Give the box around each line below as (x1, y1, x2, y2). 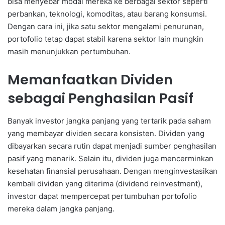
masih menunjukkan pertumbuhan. (8, 47, 131, 57)
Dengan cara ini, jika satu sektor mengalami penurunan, (8, 22, 204, 32)
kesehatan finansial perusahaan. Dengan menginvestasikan (8, 166, 217, 176)
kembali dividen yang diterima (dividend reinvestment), (8, 178, 202, 188)
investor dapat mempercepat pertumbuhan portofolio (8, 191, 197, 201)
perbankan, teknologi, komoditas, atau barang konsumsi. (8, 9, 207, 19)
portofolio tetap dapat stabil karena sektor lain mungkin (8, 34, 203, 44)
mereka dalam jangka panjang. (8, 203, 115, 213)
